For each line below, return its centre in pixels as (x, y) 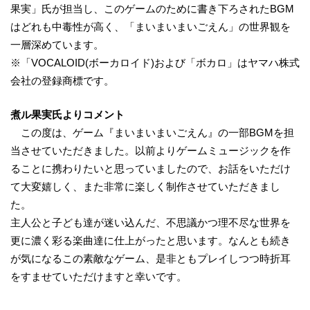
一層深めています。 (57, 45)
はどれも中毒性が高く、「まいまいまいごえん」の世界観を (151, 27)
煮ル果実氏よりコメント (67, 114)
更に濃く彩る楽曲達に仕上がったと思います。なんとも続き (151, 240)
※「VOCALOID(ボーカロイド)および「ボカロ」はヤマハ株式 (155, 63)
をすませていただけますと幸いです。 (99, 276)
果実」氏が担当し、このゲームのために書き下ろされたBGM (152, 9)
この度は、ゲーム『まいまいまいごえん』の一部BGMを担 (152, 132)
